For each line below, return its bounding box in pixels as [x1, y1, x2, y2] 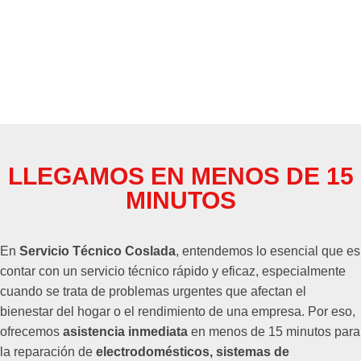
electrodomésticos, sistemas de [96, 344, 289, 359]
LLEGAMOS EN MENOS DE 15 [7, 162, 354, 189]
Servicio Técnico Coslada [19, 243, 176, 258]
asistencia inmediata [63, 324, 188, 338]
